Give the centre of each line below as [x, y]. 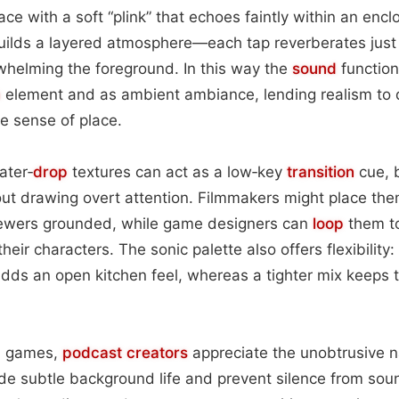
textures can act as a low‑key [177, 171]
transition [321, 171]
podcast [92, 352]
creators [157, 352]
